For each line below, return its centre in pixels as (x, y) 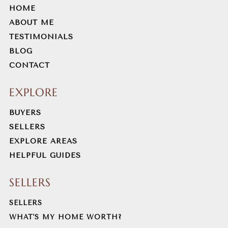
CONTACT (29, 65)
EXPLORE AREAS (43, 141)
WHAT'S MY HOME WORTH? (65, 217)
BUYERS (25, 113)
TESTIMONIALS (41, 37)
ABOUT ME (31, 23)
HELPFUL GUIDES (45, 155)
